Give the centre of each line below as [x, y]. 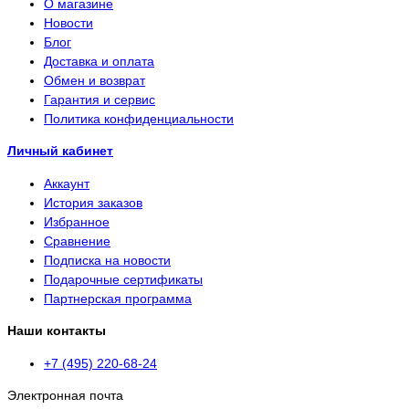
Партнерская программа [118, 298]
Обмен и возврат [94, 81]
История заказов [93, 202]
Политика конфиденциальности [139, 119]
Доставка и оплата [99, 62]
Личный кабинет [60, 151]
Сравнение [77, 241]
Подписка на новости [107, 260]
